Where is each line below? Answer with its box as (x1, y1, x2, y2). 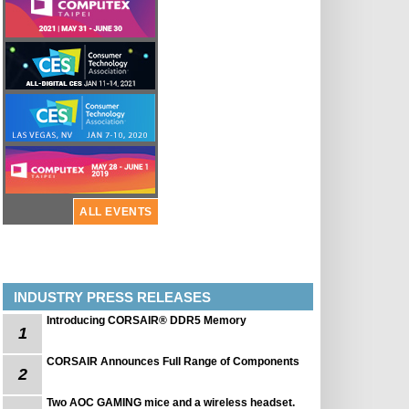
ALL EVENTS (79, 205, 152, 218)
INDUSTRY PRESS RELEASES (14, 289, 211, 305)
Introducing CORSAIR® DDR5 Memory (47, 314, 246, 327)
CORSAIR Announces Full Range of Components (47, 355, 299, 368)
